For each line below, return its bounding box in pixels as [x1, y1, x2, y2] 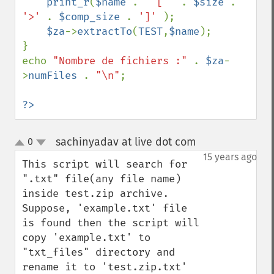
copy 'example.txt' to [22, 231, 150, 244]
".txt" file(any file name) [22, 172, 181, 185]
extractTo [77, 25, 132, 38]
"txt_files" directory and [22, 246, 175, 259]
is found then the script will [22, 217, 199, 229]
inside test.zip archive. [22, 187, 169, 200]
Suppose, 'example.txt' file [22, 202, 187, 215]
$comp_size [59, 10, 126, 23]
